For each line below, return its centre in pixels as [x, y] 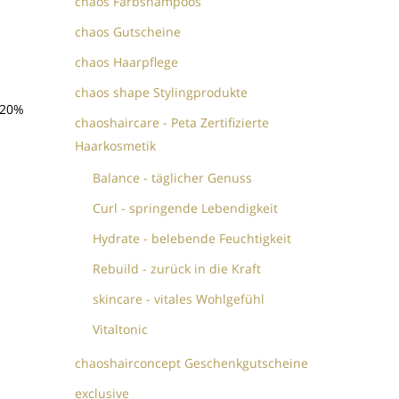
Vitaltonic [121, 330]
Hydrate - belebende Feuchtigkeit [192, 239]
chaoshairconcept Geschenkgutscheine [192, 363]
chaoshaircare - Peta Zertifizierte [172, 123]
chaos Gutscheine [128, 32]
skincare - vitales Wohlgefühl [179, 299]
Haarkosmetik [116, 146]
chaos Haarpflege [127, 62]
